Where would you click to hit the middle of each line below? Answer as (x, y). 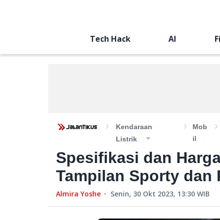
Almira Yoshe (78, 194)
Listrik (126, 139)
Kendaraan (134, 127)
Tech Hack (110, 39)
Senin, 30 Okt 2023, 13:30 (153, 194)
